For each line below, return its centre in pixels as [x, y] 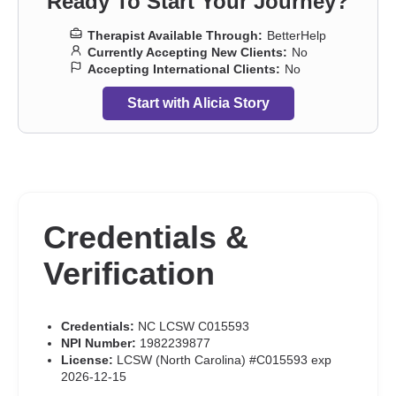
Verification [129, 274]
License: [87, 360]
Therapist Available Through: [175, 35]
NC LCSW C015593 [192, 326]
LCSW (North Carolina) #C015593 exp [222, 360]
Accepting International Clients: [184, 69]
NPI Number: [99, 343]
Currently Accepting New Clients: [187, 52]
